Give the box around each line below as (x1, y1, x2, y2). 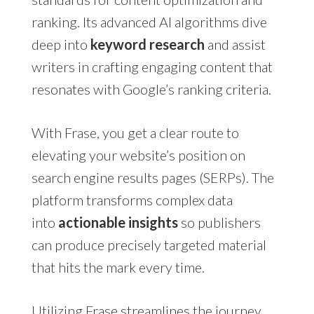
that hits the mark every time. (31, 258, 205, 275)
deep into (31, 35, 90, 53)
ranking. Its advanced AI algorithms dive (31, 13, 267, 30)
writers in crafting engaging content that (31, 57, 273, 75)
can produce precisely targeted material (31, 235, 266, 253)
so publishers (177, 213, 261, 231)
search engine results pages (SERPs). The (31, 168, 274, 186)
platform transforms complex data (31, 191, 233, 208)
